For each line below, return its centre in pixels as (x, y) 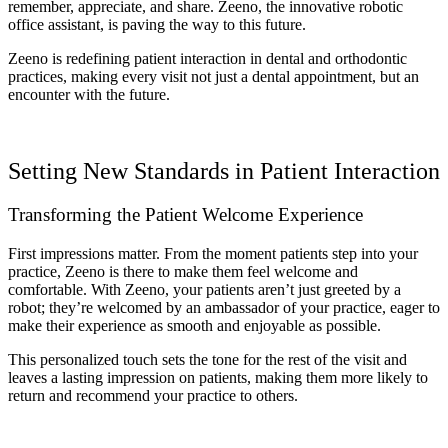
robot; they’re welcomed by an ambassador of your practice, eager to (224, 308)
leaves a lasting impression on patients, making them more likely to (218, 378)
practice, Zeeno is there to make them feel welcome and (183, 272)
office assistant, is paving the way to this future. (157, 24)
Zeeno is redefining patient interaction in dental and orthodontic (207, 58)
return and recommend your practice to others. (153, 396)
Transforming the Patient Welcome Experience (185, 215)
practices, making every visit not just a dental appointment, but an (213, 76)
